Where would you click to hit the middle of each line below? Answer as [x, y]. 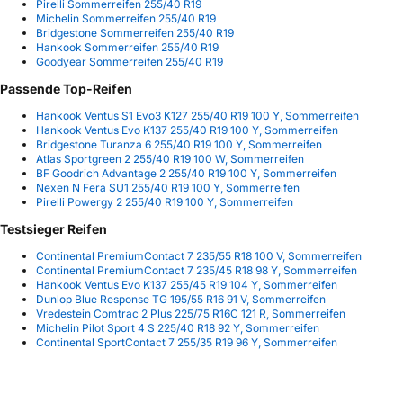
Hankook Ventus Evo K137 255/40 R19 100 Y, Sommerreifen [187, 130]
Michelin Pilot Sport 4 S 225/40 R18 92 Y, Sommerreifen [178, 327]
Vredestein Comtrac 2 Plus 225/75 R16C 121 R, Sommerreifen [191, 313]
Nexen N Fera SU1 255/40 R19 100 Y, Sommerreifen [168, 187]
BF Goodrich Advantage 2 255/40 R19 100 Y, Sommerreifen [186, 173]
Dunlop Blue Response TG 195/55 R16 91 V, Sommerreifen [181, 299]
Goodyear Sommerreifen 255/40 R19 [130, 61]
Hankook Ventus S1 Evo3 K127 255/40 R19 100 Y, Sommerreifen [197, 115]
